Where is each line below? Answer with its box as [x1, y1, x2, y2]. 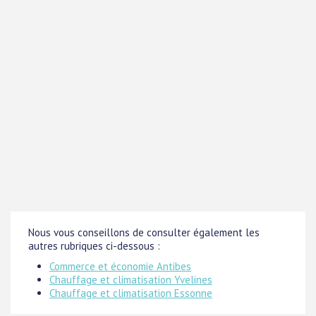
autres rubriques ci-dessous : [28, 239, 160, 253]
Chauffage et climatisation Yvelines [49, 273, 212, 286]
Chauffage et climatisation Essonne [49, 286, 212, 300]
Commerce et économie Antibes [49, 260, 191, 273]
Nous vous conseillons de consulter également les [28, 226, 260, 239]
